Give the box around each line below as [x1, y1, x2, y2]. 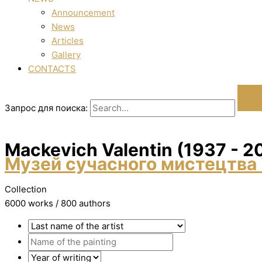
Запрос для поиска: [5, 102, 88, 113]
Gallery [51, 49, 81, 60]
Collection [5, 184, 47, 195]
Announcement [51, 7, 115, 18]
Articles [51, 35, 84, 46]
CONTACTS [28, 63, 76, 74]
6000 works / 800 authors [5, 198, 111, 209]
